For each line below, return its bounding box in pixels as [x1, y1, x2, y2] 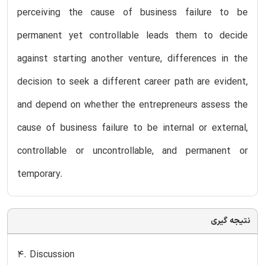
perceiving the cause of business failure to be [17, 5, 248, 20]
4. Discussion [17, 247, 75, 262]
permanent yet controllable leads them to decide [17, 28, 248, 43]
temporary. [17, 167, 63, 182]
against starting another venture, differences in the [17, 51, 248, 66]
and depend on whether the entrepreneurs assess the [17, 98, 248, 112]
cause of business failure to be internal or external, [17, 121, 248, 135]
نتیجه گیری [211, 214, 250, 227]
